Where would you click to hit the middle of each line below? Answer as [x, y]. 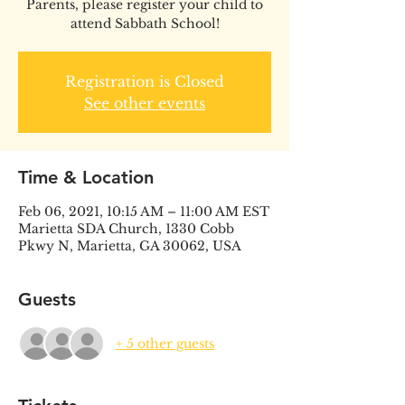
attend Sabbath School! [145, 24]
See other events [145, 103]
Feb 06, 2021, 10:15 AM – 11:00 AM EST [144, 212]
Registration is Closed [145, 81]
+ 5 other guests [165, 343]
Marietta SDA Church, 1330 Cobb [126, 229]
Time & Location [86, 177]
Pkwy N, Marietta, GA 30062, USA [130, 246]
